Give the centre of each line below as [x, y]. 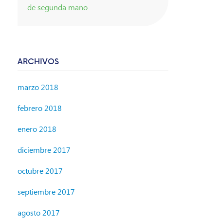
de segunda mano [57, 7]
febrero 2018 [40, 108]
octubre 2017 [40, 171]
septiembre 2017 [46, 192]
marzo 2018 [38, 87]
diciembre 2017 [44, 150]
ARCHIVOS [38, 62]
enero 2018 [37, 129]
